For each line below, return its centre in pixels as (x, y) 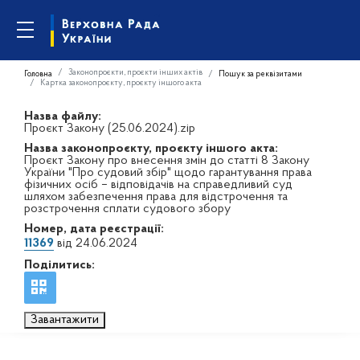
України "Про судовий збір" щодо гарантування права (168, 173)
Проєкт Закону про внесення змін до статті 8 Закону (167, 161)
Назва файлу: (63, 117)
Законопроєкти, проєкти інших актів (135, 72)
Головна (38, 74)
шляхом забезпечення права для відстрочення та (156, 197)
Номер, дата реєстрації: (94, 229)
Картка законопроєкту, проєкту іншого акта (121, 83)
